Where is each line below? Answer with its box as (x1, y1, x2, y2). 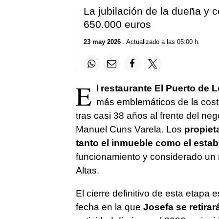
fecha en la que (75, 201, 141, 212)
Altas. (75, 165, 99, 175)
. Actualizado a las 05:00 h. (120, 38, 200, 46)
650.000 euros (83, 18, 151, 30)
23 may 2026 (83, 38, 121, 46)
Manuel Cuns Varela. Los (75, 124, 184, 134)
